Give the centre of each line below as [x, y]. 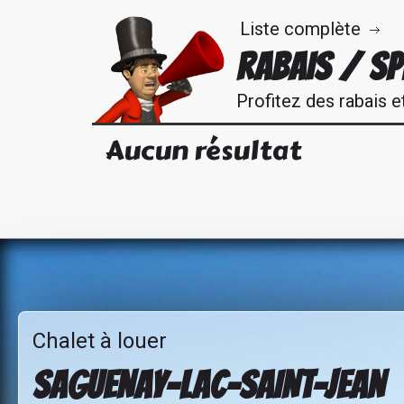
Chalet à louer [100, 340]
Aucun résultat [203, 150]
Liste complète [300, 28]
